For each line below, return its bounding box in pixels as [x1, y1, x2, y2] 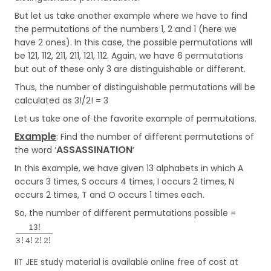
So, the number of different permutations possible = [15, 207, 238, 219]
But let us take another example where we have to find [15, 10, 247, 22]
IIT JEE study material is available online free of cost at [15, 256, 238, 268]
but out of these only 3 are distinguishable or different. [15, 63, 250, 75]
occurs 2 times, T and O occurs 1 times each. [15, 189, 204, 201]
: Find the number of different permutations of [56, 131, 254, 143]
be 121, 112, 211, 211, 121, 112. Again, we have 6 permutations [15, 50, 243, 62]
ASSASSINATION [56, 143, 132, 157]
